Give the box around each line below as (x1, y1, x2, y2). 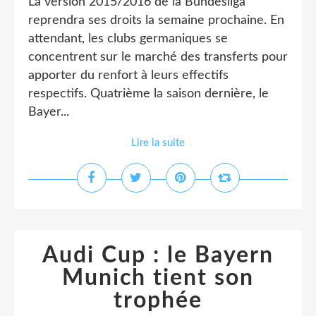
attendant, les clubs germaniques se (28, 32, 228, 45)
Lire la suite (131, 138, 185, 148)
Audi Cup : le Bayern (42, 244, 274, 267)
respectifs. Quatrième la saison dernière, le (28, 87, 269, 100)
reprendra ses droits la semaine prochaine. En (28, 14, 284, 27)
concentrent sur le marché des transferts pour (28, 51, 288, 63)
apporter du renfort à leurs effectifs (28, 69, 229, 82)
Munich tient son (62, 267, 254, 289)
